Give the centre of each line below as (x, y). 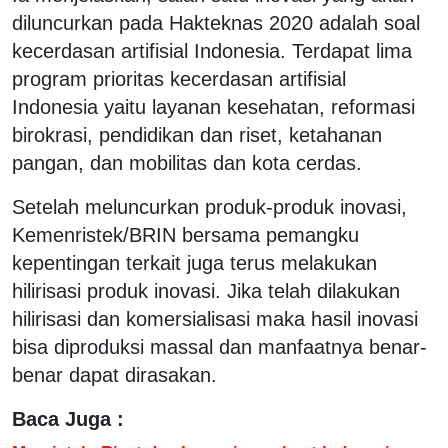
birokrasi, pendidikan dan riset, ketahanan (197, 134)
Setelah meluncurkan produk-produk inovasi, (209, 206)
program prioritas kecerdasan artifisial (179, 78)
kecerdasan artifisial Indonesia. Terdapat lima (212, 50)
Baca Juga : (68, 418)
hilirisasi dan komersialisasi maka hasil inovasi (215, 318)
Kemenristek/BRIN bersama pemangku (185, 234)
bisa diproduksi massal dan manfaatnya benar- (219, 346)
